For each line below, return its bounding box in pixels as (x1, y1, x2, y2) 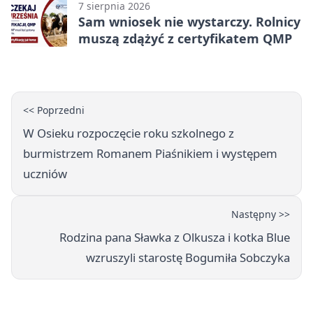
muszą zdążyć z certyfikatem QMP (78, 30, 292, 48)
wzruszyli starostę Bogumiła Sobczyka (86, 249, 290, 266)
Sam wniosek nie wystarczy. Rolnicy (78, 13, 300, 31)
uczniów (23, 166, 67, 182)
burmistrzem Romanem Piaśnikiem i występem (23, 145, 277, 162)
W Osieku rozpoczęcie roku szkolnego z (23, 125, 234, 142)
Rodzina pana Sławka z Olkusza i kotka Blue (59, 229, 290, 246)
